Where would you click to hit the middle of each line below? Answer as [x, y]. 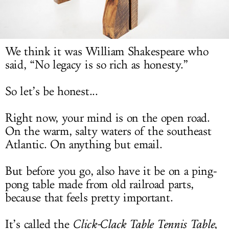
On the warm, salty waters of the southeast [108, 132]
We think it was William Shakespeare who [107, 52]
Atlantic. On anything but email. [84, 145]
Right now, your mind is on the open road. [108, 118]
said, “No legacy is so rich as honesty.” [97, 65]
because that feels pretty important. [89, 198]
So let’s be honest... [52, 92]
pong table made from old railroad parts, [100, 185]
